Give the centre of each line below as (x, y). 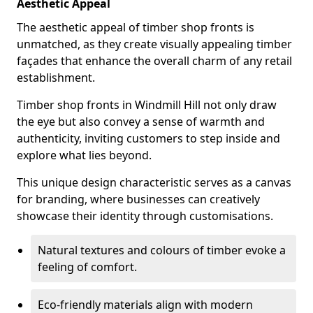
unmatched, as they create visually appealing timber (154, 44)
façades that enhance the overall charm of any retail (154, 61)
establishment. (56, 78)
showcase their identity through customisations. (145, 216)
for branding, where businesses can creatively (138, 199)
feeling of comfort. (87, 267)
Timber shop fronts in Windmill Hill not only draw (147, 105)
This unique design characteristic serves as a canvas (154, 182)
